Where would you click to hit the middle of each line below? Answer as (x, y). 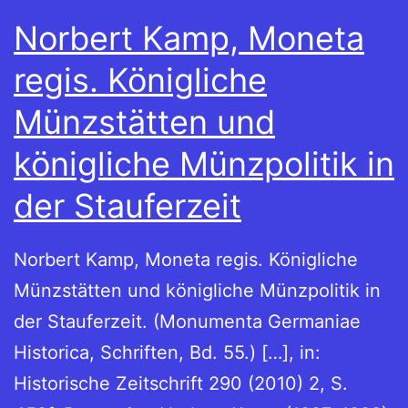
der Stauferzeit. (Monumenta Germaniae (187, 322)
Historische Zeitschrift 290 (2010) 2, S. (181, 384)
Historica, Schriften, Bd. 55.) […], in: (167, 353)
